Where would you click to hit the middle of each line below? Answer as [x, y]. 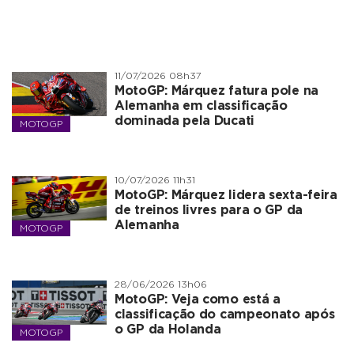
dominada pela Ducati [185, 121]
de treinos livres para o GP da [209, 210]
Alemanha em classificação [201, 106]
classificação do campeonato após [225, 314]
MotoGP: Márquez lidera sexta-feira [226, 195]
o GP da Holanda [168, 330]
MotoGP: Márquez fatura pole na [217, 91]
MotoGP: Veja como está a [198, 299]
